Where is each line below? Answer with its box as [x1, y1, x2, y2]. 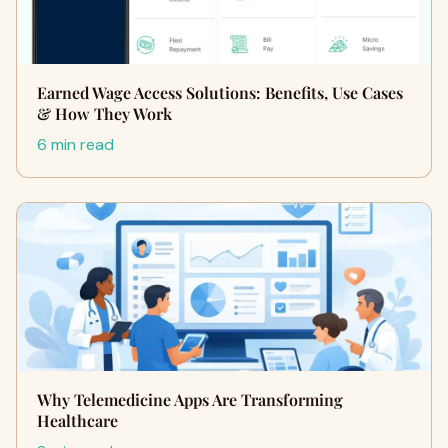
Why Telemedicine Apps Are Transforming [37, 389, 343, 410]
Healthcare [37, 410, 118, 431]
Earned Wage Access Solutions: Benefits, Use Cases [37, 82, 403, 103]
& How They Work [37, 103, 172, 124]
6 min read [37, 134, 114, 155]
